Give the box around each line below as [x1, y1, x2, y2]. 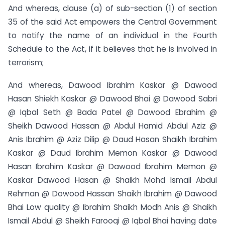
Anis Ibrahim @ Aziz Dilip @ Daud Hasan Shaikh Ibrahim [8, 134, 217, 145]
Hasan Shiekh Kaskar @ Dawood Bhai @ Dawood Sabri [8, 93, 217, 104]
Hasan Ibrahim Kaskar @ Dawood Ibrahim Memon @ [8, 161, 217, 172]
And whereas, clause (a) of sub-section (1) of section [8, 3, 217, 14]
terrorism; [8, 57, 44, 68]
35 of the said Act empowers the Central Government [8, 17, 217, 28]
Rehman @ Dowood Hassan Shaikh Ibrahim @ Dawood [8, 188, 217, 199]
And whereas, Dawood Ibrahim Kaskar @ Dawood [8, 79, 217, 90]
